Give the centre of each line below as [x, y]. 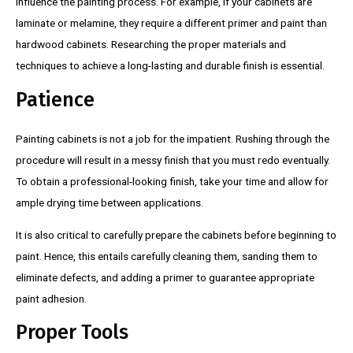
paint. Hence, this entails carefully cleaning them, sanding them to [167, 256]
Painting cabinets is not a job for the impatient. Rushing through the [173, 139]
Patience [58, 100]
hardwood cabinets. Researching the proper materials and [151, 45]
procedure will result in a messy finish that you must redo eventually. [173, 160]
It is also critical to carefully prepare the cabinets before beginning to [176, 234]
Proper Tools [72, 333]
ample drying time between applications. [110, 203]
